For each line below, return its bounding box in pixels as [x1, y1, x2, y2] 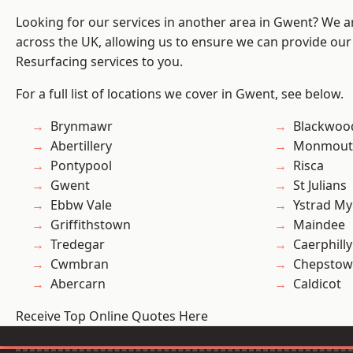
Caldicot [293, 275, 341, 293]
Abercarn [50, 275, 106, 293]
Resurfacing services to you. [16, 53, 183, 71]
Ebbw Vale [50, 196, 112, 214]
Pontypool [50, 157, 112, 175]
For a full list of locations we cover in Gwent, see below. [16, 85, 344, 103]
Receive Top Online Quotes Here [16, 307, 208, 325]
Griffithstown [50, 216, 131, 234]
